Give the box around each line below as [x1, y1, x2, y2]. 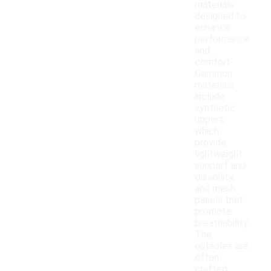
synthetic [195, 102, 235, 114]
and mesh [195, 183, 235, 195]
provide [195, 137, 226, 149]
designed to [195, 10, 246, 22]
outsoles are [195, 240, 248, 252]
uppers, [195, 114, 226, 126]
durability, [195, 171, 235, 183]
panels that [195, 194, 243, 206]
